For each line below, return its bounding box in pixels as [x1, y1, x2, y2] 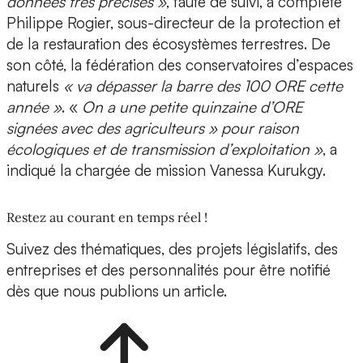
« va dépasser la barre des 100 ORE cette [63, 76, 343, 96]
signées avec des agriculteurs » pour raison [6, 118, 299, 139]
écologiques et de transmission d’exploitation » [6, 139, 322, 160]
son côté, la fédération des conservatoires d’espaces [6, 55, 353, 75]
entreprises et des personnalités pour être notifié [6, 260, 331, 280]
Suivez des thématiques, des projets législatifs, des [6, 239, 338, 259]
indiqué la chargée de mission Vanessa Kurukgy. [6, 160, 326, 181]
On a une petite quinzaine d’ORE [78, 97, 303, 117]
